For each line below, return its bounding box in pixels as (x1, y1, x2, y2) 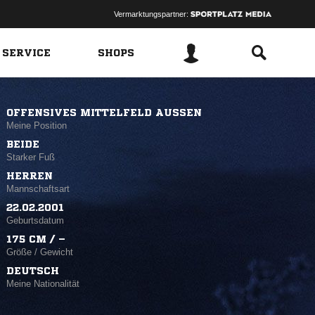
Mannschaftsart (6, 184, 70, 194)
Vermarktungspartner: (113, 10, 191, 18)
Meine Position (6, 120, 67, 131)
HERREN (6, 171, 53, 181)
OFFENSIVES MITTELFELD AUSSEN (6, 108, 194, 117)
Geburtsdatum (6, 215, 65, 226)
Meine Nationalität (6, 278, 80, 289)
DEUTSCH (6, 266, 60, 276)
